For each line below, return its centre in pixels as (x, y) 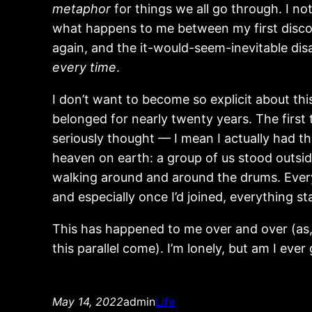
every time (85, 68)
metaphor (82, 9)
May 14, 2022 (88, 302)
